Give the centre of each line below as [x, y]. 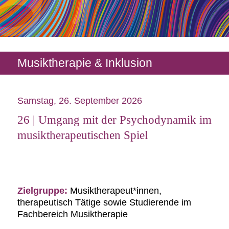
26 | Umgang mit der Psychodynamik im [114, 119]
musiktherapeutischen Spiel [82, 135]
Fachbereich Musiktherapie [72, 214]
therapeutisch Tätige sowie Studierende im [104, 202]
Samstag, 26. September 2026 [79, 100]
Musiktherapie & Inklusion [85, 63]
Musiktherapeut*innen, [116, 190]
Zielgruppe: [43, 190]
